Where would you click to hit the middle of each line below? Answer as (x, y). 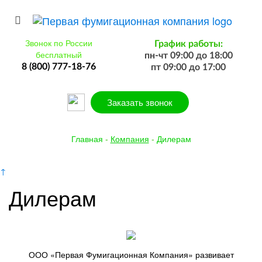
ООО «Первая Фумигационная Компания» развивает (131, 254)
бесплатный (59, 55)
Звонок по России (59, 43)
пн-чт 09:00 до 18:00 (188, 56)
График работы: (188, 44)
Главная (87, 139)
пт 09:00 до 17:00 (189, 68)
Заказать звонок (140, 102)
